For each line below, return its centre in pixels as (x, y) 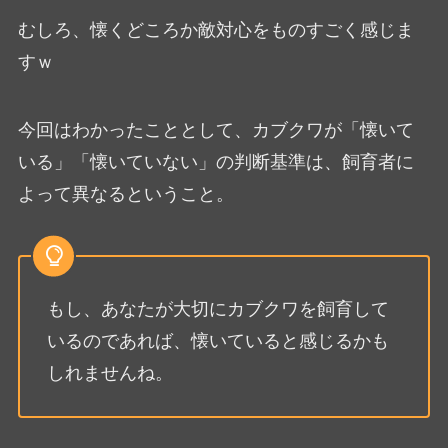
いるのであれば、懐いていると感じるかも (217, 340)
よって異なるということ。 (125, 194)
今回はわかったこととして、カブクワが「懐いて (215, 130)
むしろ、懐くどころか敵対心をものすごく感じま (215, 30)
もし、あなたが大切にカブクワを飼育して (217, 308)
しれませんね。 (109, 372)
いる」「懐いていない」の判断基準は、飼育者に (215, 162)
